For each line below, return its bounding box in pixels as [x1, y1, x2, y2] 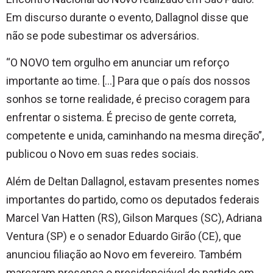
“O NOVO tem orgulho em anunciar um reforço [6, 56, 229, 69]
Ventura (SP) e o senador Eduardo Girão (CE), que [6, 229, 241, 243]
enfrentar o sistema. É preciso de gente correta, [6, 111, 236, 124]
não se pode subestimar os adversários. [6, 29, 199, 43]
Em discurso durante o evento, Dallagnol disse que [6, 11, 249, 24]
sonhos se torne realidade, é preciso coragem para [6, 93, 250, 106]
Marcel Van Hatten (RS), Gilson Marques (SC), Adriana [6, 211, 262, 224]
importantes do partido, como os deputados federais [6, 193, 260, 206]
